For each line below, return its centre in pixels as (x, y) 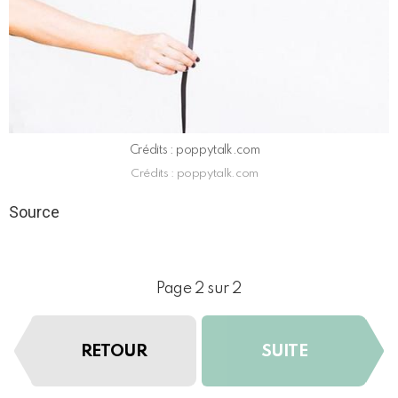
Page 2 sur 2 (199, 289)
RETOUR (114, 351)
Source (34, 211)
